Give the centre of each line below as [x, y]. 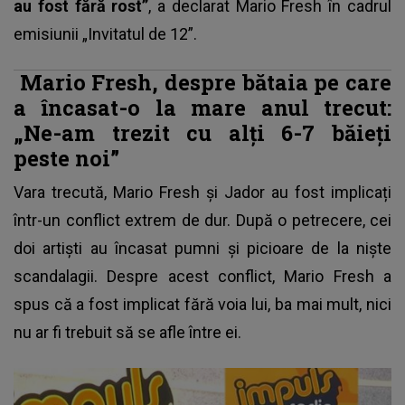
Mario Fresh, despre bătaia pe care [202, 82]
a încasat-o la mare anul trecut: [202, 108]
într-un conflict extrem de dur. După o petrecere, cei [202, 221]
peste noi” [66, 158]
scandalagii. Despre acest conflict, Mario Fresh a [202, 277]
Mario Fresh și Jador [189, 193]
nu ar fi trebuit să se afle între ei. [129, 333]
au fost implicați [328, 193]
